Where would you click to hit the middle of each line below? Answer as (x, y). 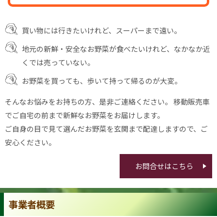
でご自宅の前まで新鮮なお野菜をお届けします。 (85, 115)
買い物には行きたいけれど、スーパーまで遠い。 (101, 31)
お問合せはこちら (164, 166)
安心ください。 (30, 142)
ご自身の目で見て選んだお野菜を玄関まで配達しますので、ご (106, 129)
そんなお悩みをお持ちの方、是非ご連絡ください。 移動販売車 (89, 102)
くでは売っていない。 (58, 62)
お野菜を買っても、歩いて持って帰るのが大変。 (102, 81)
